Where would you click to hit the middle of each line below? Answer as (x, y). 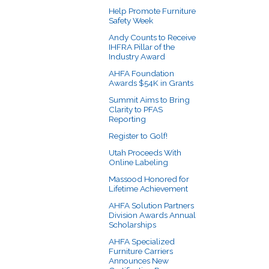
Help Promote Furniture (152, 11)
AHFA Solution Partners (151, 205)
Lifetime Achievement (148, 188)
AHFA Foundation (141, 73)
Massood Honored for (149, 179)
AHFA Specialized (142, 241)
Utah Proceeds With (145, 152)
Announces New (139, 260)
